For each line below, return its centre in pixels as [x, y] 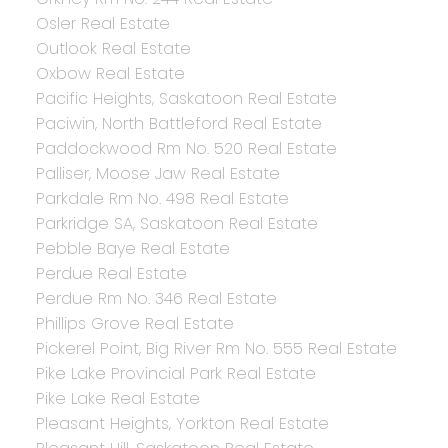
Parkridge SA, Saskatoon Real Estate [176, 224]
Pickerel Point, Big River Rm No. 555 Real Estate [216, 349]
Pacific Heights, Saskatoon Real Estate [186, 99]
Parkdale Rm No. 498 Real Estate [162, 199]
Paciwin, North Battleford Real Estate [178, 124]
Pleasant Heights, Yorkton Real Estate [182, 424]
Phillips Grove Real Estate [134, 324]
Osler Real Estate [102, 24]
